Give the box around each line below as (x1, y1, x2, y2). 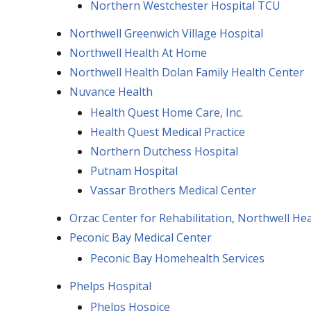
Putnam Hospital (90, 162, 178, 178)
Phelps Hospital (69, 278, 151, 294)
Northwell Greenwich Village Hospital (69, 25, 263, 41)
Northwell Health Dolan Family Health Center (69, 64, 304, 80)
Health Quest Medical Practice (90, 124, 245, 140)
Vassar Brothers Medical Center (90, 182, 256, 198)
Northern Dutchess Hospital (90, 143, 238, 159)
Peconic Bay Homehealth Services (90, 250, 264, 266)
